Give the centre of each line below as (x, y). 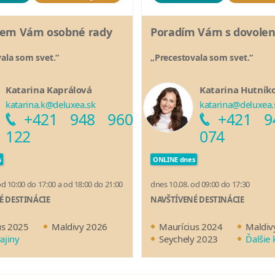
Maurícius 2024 (191, 227)
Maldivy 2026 (80, 227)
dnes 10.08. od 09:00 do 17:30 (200, 184)
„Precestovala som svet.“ (202, 58)
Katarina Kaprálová (49, 90)
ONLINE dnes (174, 160)
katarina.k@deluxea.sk (51, 105)
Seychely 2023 (188, 239)
